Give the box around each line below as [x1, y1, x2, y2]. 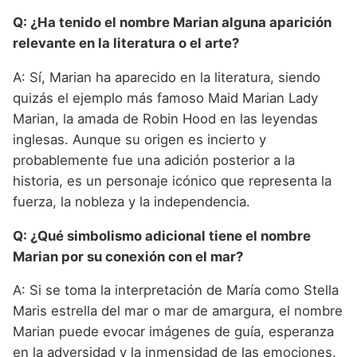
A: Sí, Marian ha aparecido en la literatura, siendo [13, 69, 320, 85]
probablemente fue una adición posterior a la [13, 151, 295, 168]
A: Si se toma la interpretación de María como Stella [13, 282, 339, 299]
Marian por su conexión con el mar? [13, 248, 243, 265]
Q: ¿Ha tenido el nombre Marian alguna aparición [13, 14, 331, 30]
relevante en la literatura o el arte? [13, 34, 239, 51]
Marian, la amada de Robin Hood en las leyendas [13, 110, 318, 127]
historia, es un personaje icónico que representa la [13, 172, 331, 189]
